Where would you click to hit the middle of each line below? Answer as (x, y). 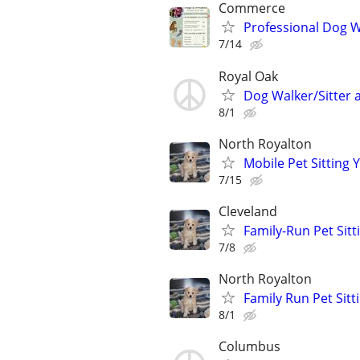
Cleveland (248, 211)
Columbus (250, 347)
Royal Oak (248, 76)
